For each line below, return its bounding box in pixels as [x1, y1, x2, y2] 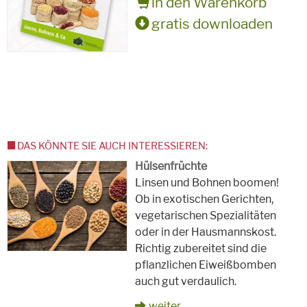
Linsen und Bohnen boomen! [135, 175, 280, 189]
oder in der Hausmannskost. [135, 225, 277, 238]
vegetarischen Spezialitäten [135, 208, 277, 222]
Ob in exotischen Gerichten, [135, 192, 274, 206]
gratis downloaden [149, 15, 273, 33]
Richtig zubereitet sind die [135, 241, 267, 255]
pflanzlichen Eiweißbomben [135, 258, 277, 271]
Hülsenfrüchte [135, 159, 208, 173]
